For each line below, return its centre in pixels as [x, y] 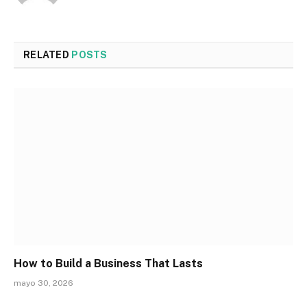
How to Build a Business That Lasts [108, 263]
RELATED [48, 55]
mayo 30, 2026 [44, 283]
